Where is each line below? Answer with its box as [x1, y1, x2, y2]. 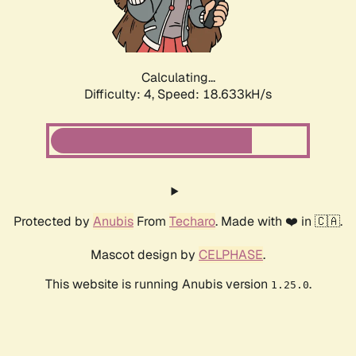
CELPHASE [199, 246, 263, 264]
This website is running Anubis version [44, 276, 271, 293]
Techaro [169, 213, 215, 230]
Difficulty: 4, [84, 86, 157, 103]
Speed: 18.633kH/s [157, 86, 272, 103]
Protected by [14, 213, 93, 230]
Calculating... [141, 69, 215, 87]
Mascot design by [91, 246, 199, 264]
